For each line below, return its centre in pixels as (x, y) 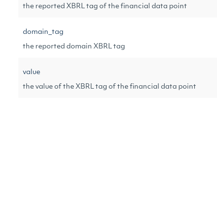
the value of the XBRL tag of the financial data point (109, 87)
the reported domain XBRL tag (74, 47)
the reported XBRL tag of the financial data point (105, 7)
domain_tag (43, 32)
